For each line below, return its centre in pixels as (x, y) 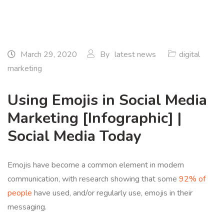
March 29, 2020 (48, 54)
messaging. (27, 207)
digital (189, 54)
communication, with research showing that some (93, 179)
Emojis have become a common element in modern (96, 165)
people (20, 193)
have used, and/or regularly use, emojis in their (112, 193)
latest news (135, 54)
